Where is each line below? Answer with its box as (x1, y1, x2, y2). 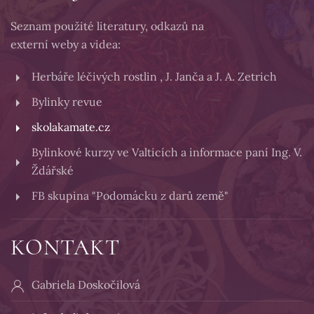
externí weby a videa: (11, 37, 121, 52)
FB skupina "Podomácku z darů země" (32, 189, 228, 203)
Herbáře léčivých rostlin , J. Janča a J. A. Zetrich (32, 69, 277, 84)
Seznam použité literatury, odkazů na (11, 19, 204, 34)
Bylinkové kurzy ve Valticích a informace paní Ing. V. (32, 145, 302, 160)
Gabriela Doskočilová (32, 278, 140, 292)
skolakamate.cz (32, 120, 110, 135)
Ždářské (32, 163, 74, 178)
